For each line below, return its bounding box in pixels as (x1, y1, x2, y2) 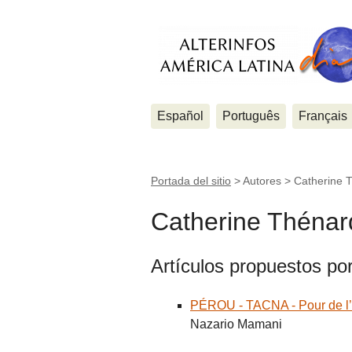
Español (157, 109, 203, 123)
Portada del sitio (151, 174, 231, 187)
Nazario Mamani (190, 317, 282, 331)
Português (222, 109, 280, 123)
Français (299, 109, 347, 123)
